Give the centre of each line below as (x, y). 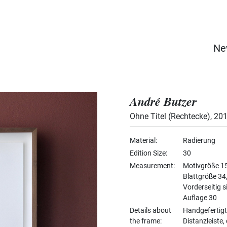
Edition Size (148, 153)
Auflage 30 (200, 197)
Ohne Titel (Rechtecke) (170, 116)
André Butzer (163, 101)
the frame (145, 221)
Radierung (199, 140)
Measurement (152, 165)
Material (143, 140)
